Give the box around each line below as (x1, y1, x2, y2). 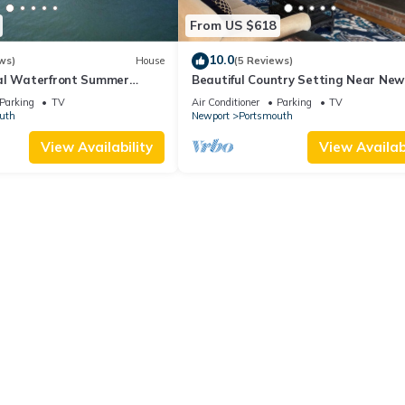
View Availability (41, 137, 153, 155)
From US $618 (190, 17, 276, 34)
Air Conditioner (192, 95, 259, 108)
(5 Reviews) (234, 54, 293, 68)
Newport (192, 108, 230, 122)
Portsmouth (239, 108, 293, 122)
